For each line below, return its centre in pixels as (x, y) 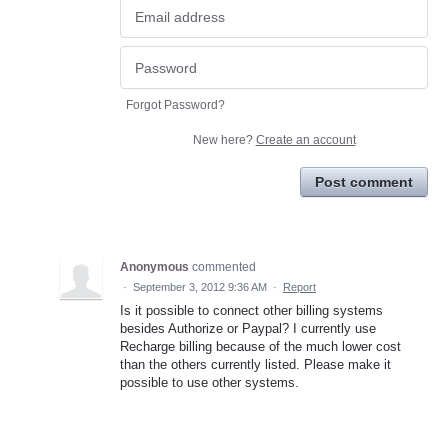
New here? (224, 139)
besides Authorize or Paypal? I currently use (248, 328)
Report (299, 286)
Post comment (364, 181)
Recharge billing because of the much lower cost (260, 346)
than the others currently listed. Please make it (255, 364)
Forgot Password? (175, 104)
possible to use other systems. (209, 382)
